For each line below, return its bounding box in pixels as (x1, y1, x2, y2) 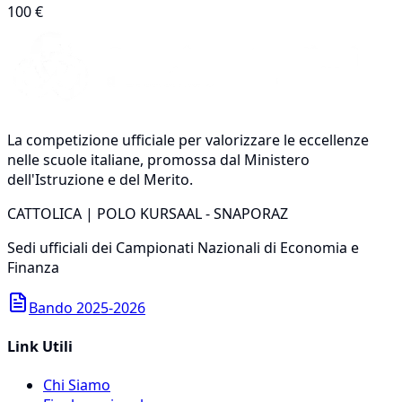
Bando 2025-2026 (29, 297, 145, 318)
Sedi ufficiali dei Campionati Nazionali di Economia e (7, 237, 359, 258)
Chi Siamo (43, 375, 110, 396)
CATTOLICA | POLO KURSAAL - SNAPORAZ (7, 203, 288, 223)
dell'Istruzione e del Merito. (7, 169, 193, 189)
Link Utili (7, 336, 73, 357)
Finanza (7, 257, 59, 277)
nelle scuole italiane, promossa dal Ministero (7, 149, 310, 170)
